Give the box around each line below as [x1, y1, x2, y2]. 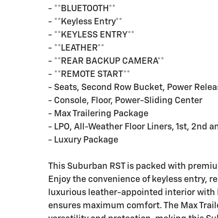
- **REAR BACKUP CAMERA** [48, 57, 164, 66]
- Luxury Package [48, 136, 118, 145]
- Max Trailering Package [48, 109, 148, 119]
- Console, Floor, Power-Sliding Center [48, 96, 202, 106]
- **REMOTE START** [48, 70, 130, 79]
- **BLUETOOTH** [48, 4, 116, 14]
